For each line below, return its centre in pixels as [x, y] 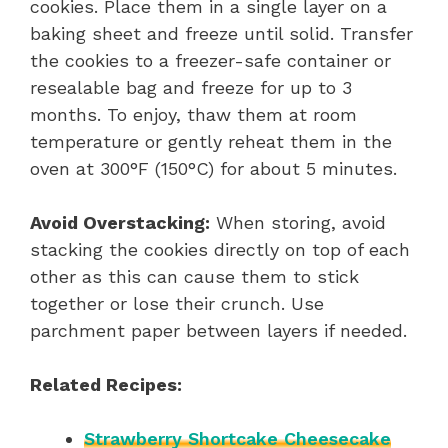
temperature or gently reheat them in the [211, 141]
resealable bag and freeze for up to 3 [191, 87]
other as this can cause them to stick [194, 276]
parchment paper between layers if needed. [218, 330]
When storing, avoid [298, 222]
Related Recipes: [106, 384]
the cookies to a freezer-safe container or [210, 60]
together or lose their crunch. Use [177, 303]
